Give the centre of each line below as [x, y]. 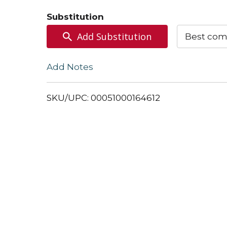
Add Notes [70, 67]
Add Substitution [115, 36]
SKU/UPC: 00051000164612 [103, 98]
